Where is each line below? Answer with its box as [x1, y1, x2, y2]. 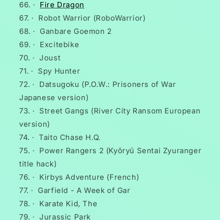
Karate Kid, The [39, 199, 98, 209]
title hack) [19, 159, 57, 169]
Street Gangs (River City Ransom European [39, 106, 201, 116]
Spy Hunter [38, 66, 81, 76]
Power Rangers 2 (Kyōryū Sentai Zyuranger [39, 146, 202, 156]
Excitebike [40, 40, 80, 50]
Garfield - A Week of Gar [38, 186, 131, 195]
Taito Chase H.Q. [39, 133, 101, 142]
